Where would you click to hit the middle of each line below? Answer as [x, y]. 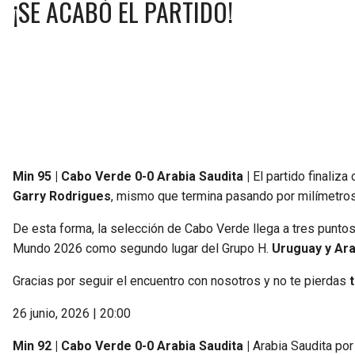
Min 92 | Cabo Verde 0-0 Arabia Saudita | [131, 345]
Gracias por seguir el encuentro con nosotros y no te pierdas [181, 281]
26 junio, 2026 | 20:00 [72, 313]
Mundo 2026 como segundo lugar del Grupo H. [142, 248]
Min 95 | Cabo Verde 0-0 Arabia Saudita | [131, 176]
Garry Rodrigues [62, 196]
